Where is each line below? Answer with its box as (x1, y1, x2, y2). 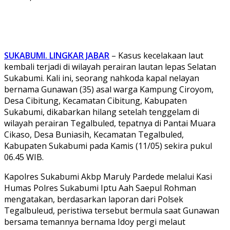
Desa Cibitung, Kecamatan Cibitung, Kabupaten (4, 94, 187, 106)
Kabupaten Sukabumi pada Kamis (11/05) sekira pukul (4, 140, 212, 151)
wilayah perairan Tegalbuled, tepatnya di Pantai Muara (4, 117, 216, 129)
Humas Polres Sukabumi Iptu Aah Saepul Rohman (4, 182, 196, 194)
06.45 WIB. (4, 151, 44, 163)
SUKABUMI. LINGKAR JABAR (4, 49, 109, 61)
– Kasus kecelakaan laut (109, 49, 203, 61)
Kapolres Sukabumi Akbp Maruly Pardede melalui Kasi (4, 170, 212, 182)
